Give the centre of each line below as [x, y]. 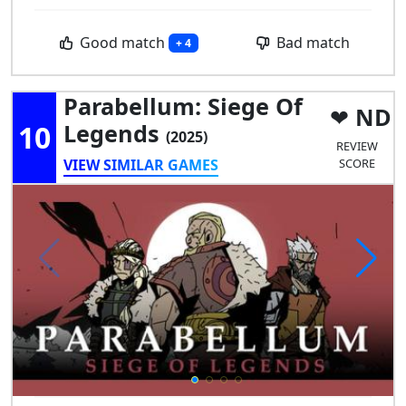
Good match [122, 42]
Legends [115, 133]
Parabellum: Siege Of [183, 106]
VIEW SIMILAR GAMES [141, 164]
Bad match [312, 42]
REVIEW [357, 145]
